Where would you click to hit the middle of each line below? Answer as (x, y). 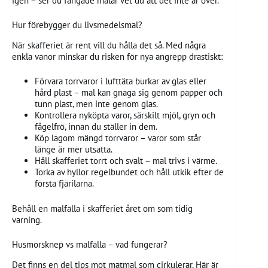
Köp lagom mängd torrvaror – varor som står (118, 138)
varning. (27, 220)
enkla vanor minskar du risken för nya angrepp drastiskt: (117, 56)
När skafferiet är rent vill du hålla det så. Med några (109, 45)
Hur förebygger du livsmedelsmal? (77, 25)
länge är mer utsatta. (73, 150)
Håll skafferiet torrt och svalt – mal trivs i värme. (126, 161)
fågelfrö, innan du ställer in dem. (96, 127)
